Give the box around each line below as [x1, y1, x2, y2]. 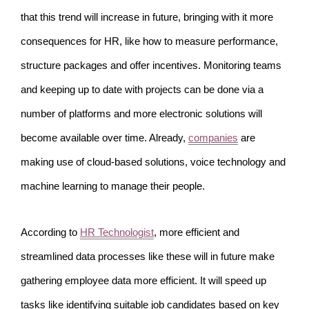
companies [188, 132, 238, 144]
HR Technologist [80, 227, 154, 239]
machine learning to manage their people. [21, 181, 205, 192]
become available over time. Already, [21, 132, 188, 144]
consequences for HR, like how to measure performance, [21, 36, 278, 48]
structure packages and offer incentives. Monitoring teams [21, 60, 281, 72]
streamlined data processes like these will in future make [21, 251, 275, 263]
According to [21, 227, 80, 239]
